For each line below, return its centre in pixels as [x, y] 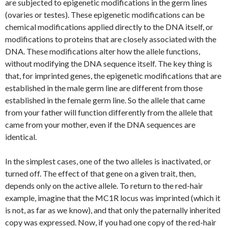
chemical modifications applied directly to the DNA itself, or [109, 27]
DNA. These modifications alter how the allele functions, [103, 51]
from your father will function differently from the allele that [109, 112]
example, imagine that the [50, 198]
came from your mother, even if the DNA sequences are [100, 124]
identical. [21, 137]
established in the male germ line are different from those [104, 88]
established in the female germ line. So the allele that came [105, 100]
